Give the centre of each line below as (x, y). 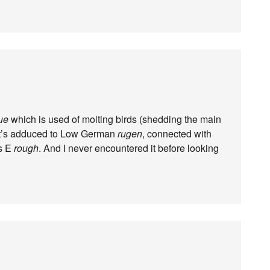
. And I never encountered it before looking (129, 148)
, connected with (177, 133)
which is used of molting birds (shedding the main (115, 119)
